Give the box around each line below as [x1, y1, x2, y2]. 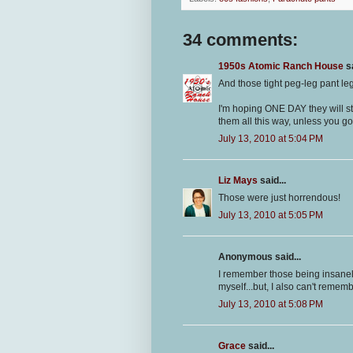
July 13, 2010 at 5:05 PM [218, 210, 323, 221]
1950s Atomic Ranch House [218, 61, 344, 72]
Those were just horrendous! [218, 192, 340, 204]
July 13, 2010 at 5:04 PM [218, 133, 323, 145]
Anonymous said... [218, 251, 301, 263]
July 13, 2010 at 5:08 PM [218, 299, 323, 310]
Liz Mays [218, 175, 258, 187]
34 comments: [183, 30, 298, 50]
